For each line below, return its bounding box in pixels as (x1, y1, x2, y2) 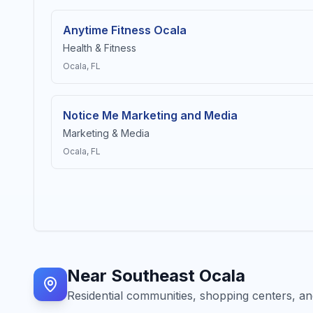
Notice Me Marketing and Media (63, 108, 238, 122)
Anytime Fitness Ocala (63, 23, 187, 37)
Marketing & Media (63, 127, 150, 139)
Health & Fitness (63, 42, 136, 54)
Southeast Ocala (111, 265, 245, 286)
